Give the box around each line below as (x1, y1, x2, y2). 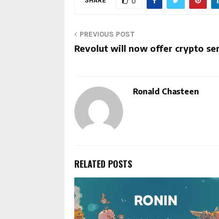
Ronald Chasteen (133, 87, 199, 97)
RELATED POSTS (74, 157, 132, 171)
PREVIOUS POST (80, 30, 135, 39)
